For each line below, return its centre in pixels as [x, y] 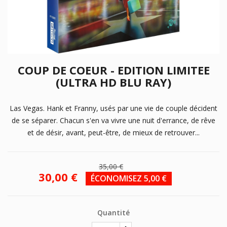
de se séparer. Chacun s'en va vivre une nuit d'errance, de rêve [113, 120]
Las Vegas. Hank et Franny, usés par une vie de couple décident [113, 108]
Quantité [113, 212]
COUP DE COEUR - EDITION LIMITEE [113, 70]
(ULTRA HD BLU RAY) [113, 82]
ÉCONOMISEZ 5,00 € [128, 178]
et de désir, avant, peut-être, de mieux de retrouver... [113, 132]
